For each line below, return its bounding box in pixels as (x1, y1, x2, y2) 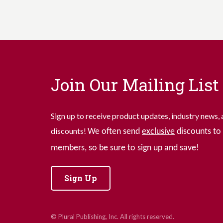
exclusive (142, 127, 175, 136)
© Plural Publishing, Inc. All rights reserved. (51, 213, 174, 221)
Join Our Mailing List (51, 73, 219, 96)
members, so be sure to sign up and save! (51, 143, 199, 153)
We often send (88, 127, 142, 136)
